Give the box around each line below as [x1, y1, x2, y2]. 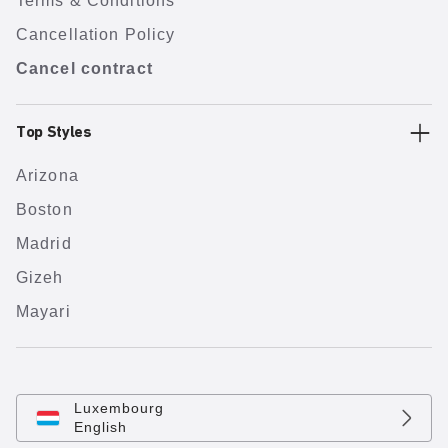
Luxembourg [74, 400, 164, 416]
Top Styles [16, 125, 92, 141]
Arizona [16, 167, 79, 184]
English [74, 419, 127, 435]
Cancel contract [16, 60, 153, 77]
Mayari [16, 303, 71, 320]
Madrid [16, 235, 72, 252]
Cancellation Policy [16, 26, 176, 43]
